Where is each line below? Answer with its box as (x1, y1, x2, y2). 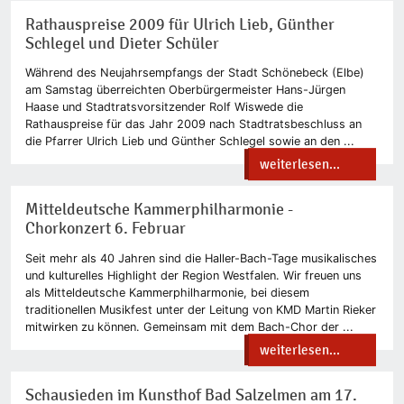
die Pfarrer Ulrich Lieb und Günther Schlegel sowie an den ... (25, 134, 354, 149)
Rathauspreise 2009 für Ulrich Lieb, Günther (25, 14, 335, 34)
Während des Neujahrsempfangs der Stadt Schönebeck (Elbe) (25, 66, 364, 80)
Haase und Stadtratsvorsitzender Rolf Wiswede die (25, 100, 303, 115)
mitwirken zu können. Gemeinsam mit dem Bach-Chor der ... (25, 320, 353, 335)
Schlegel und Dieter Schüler (25, 33, 219, 53)
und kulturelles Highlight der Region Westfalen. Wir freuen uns (25, 269, 362, 283)
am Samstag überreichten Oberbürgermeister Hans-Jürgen (25, 83, 345, 97)
